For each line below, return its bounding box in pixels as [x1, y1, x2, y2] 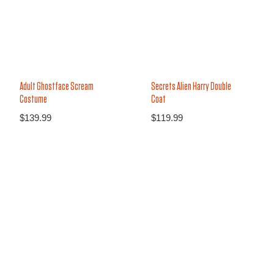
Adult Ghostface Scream [19, 81, 94, 93]
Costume [19, 94, 47, 106]
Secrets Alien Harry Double [150, 81, 231, 92]
